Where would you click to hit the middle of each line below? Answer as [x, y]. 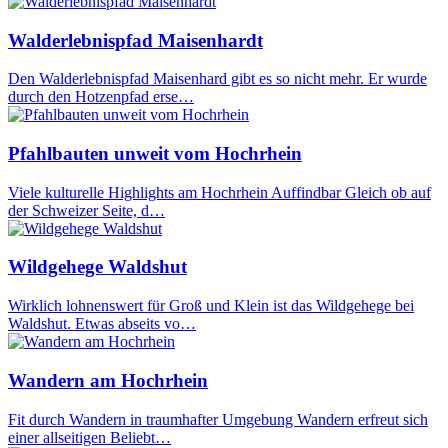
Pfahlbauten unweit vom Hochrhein [155, 153]
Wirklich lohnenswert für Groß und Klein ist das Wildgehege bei [211, 306]
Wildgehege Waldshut [97, 267]
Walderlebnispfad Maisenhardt [135, 40]
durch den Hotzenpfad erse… [101, 97]
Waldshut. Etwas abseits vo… [102, 324]
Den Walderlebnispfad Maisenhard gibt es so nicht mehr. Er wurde [217, 79]
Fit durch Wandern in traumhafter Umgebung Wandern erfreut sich [218, 419]
